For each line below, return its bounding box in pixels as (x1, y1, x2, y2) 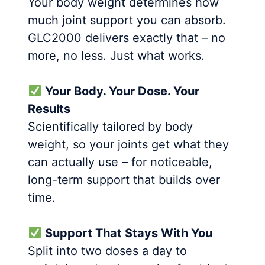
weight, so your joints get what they (28, 137, 230, 151)
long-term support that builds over (28, 172, 221, 187)
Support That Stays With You (45, 225, 213, 240)
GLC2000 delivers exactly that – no (28, 30, 226, 45)
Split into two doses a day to (28, 243, 188, 258)
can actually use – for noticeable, (28, 154, 213, 169)
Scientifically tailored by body (28, 119, 193, 134)
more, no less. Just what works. (28, 48, 205, 63)
